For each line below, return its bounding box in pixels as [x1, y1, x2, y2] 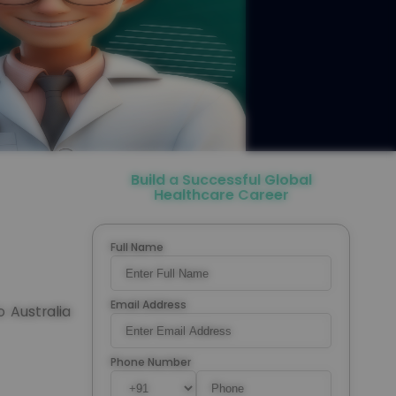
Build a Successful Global [130, 170, 312, 190]
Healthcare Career [153, 185, 289, 205]
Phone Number [110, 354, 191, 369]
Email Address [110, 297, 187, 312]
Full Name [110, 240, 164, 255]
